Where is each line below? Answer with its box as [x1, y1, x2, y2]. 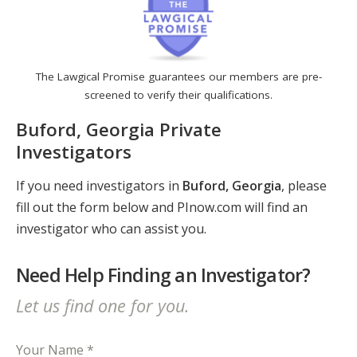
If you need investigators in [16, 177, 182, 195]
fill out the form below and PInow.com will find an [16, 198, 308, 217]
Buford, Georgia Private [16, 116, 222, 142]
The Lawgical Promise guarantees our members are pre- [35, 69, 322, 84]
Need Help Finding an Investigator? [16, 262, 311, 288]
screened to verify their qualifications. [84, 88, 273, 103]
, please [281, 177, 327, 195]
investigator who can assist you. [16, 220, 206, 238]
